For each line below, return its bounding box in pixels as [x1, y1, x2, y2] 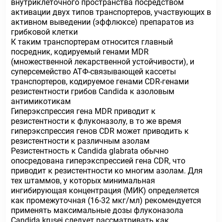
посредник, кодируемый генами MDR [11, 47, 149, 56]
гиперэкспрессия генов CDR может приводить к [11, 126, 189, 136]
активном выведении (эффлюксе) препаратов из [11, 17, 194, 27]
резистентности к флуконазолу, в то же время [11, 116, 181, 126]
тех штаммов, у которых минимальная [11, 176, 155, 185]
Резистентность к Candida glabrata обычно [11, 146, 168, 156]
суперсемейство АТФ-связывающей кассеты [11, 67, 176, 76]
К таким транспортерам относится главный [11, 37, 173, 47]
